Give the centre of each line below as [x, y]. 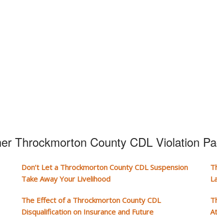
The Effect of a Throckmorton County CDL [91, 200]
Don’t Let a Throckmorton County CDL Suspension [105, 167]
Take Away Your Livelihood [66, 179]
